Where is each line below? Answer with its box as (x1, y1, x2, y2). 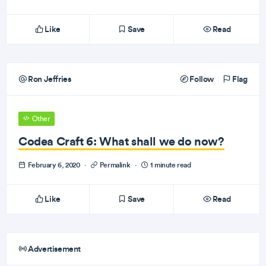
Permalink (98, 160, 132, 169)
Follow (188, 74, 214, 84)
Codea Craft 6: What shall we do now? (18, 134, 224, 148)
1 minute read (148, 160, 191, 169)
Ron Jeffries (26, 74, 71, 84)
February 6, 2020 (26, 160, 81, 169)
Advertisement (26, 243, 81, 254)
